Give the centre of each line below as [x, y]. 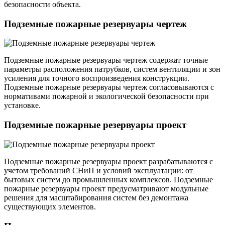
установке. [22, 105]
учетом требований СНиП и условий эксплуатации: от [98, 170]
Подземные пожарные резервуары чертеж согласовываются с [109, 87]
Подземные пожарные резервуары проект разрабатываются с [108, 161]
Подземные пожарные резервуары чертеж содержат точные [106, 60]
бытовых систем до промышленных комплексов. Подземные [108, 179]
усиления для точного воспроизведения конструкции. [97, 78]
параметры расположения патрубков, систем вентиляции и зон [112, 69]
